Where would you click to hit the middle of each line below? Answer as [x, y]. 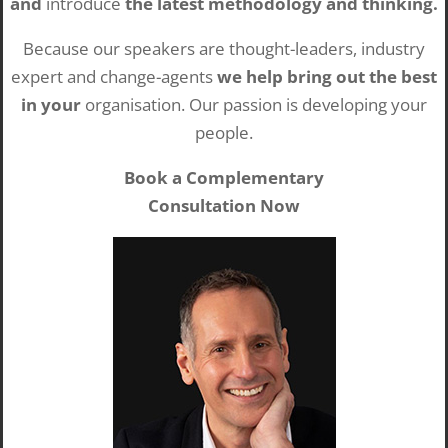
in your [51, 105]
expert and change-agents [112, 77]
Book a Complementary [224, 178]
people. [224, 133]
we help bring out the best [327, 77]
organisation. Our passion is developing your [256, 105]
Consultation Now [224, 206]
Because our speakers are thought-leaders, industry [224, 49]
